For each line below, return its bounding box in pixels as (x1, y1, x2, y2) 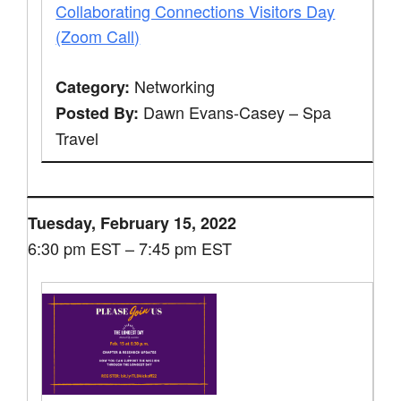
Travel (55, 125, 99, 149)
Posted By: (55, 100, 140, 124)
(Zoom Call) (55, 23, 141, 47)
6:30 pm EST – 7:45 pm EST (28, 235, 233, 260)
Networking (130, 73, 216, 98)
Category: (55, 74, 131, 98)
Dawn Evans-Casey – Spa (139, 99, 332, 124)
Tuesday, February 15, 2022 (28, 210, 237, 235)
